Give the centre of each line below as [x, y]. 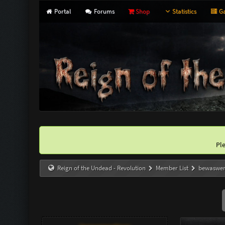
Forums [103, 11]
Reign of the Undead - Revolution [101, 168]
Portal [62, 11]
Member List [172, 168]
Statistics [184, 11]
